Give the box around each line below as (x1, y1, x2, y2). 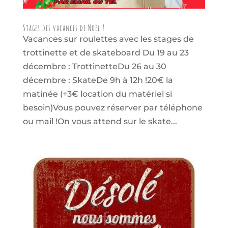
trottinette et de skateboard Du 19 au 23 (22, 47, 189, 58)
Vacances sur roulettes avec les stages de (22, 34, 194, 44)
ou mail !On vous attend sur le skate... (22, 116, 177, 126)
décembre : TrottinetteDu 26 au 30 (22, 61, 166, 71)
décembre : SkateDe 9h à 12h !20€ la (22, 75, 173, 85)
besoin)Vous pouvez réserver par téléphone (22, 102, 203, 112)
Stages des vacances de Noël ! (22, 22, 105, 33)
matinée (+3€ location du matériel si (22, 89, 172, 99)
